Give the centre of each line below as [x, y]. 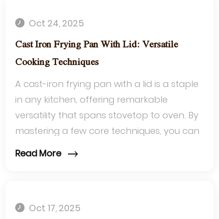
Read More [39, 153]
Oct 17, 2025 [54, 208]
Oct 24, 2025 [56, 23]
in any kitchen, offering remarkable [92, 99]
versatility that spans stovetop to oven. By [107, 115]
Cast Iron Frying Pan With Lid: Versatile [97, 44]
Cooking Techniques [57, 62]
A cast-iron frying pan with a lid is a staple [107, 84]
